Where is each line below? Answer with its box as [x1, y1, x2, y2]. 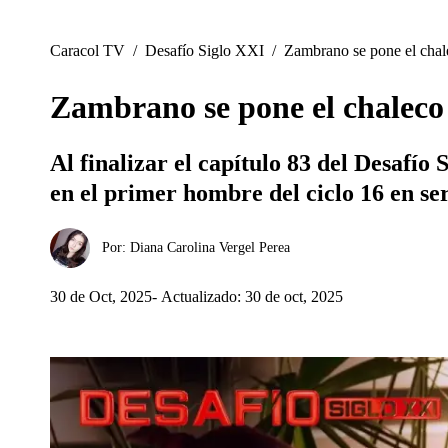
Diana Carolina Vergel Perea [130, 240, 290, 255]
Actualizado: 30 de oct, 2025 [161, 287, 343, 305]
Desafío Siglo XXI [145, 42, 264, 59]
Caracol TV [50, 42, 125, 59]
